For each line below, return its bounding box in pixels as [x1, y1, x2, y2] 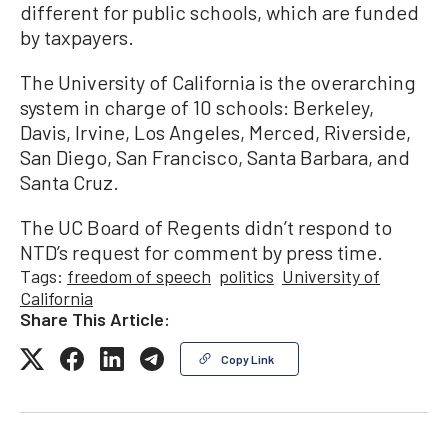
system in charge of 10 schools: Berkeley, [20, 94, 374, 119]
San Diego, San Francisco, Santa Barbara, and [20, 144, 410, 169]
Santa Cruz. [20, 169, 119, 194]
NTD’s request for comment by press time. [20, 239, 383, 264]
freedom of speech [67, 264, 211, 287]
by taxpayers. [20, 24, 134, 49]
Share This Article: [20, 307, 170, 330]
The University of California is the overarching [20, 69, 416, 94]
